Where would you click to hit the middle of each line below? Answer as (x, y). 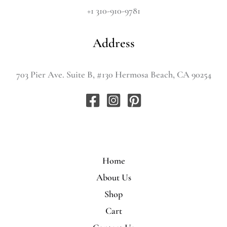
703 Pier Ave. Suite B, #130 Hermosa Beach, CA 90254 (113, 74)
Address (113, 43)
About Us (113, 178)
